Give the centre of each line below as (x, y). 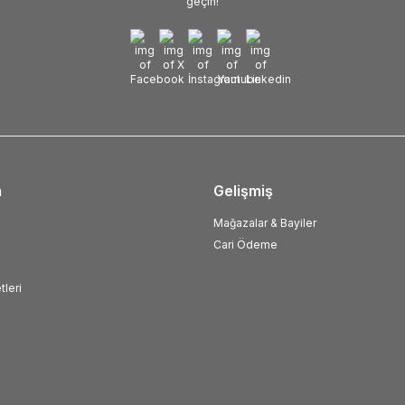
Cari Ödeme (245, 245)
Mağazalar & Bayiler (265, 223)
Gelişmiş (243, 191)
